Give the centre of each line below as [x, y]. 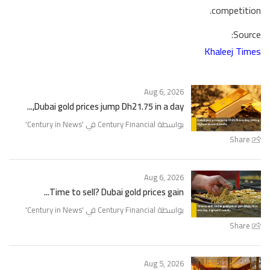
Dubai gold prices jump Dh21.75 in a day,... [109, 106]
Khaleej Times [233, 51]
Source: [247, 34]
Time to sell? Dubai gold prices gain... [117, 192]
